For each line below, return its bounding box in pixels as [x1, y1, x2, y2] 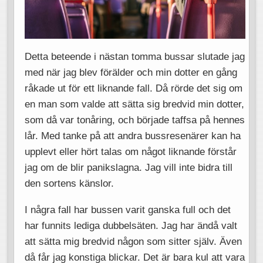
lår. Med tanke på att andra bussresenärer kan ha [24, 130, 241, 142]
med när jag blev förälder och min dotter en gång [24, 66, 237, 79]
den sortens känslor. [24, 177, 114, 190]
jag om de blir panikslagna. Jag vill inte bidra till [24, 161, 232, 174]
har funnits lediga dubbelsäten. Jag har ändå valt [24, 219, 237, 231]
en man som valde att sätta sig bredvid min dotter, [24, 98, 244, 110]
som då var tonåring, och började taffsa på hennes [24, 114, 245, 126]
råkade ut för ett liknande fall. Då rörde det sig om [24, 82, 242, 95]
